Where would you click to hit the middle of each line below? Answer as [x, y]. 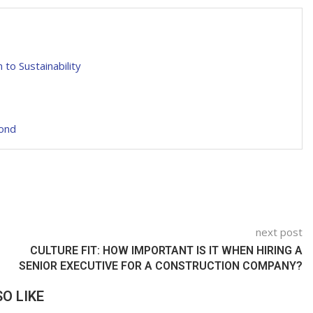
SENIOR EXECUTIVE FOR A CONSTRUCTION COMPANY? [161, 266]
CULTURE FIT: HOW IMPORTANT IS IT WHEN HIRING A [167, 251]
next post [279, 232]
